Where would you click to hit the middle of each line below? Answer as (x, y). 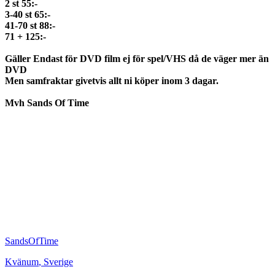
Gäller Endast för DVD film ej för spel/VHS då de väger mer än (137, 59)
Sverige (58, 262)
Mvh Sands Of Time (47, 103)
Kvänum (22, 262)
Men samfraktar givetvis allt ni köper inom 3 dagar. (112, 81)
